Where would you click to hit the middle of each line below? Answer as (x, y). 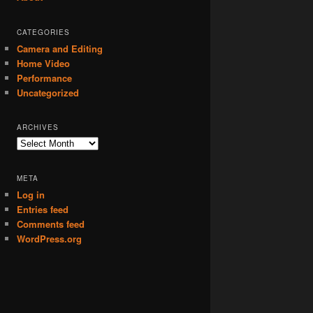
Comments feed (50, 224)
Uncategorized (48, 92)
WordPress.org (49, 238)
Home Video (43, 63)
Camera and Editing (59, 48)
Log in (30, 194)
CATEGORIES (43, 32)
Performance (44, 78)
